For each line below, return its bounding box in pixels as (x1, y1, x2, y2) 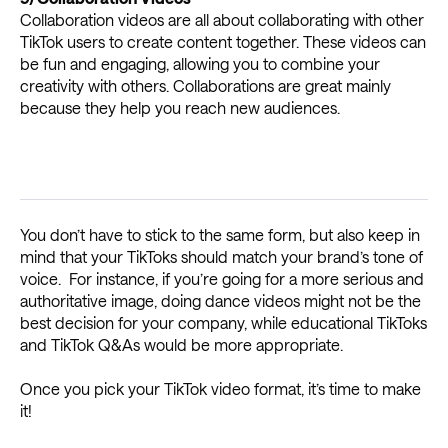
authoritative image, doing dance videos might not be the (20, 290, 421, 310)
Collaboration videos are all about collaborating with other (20, 9, 424, 29)
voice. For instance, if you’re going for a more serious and (20, 268, 424, 288)
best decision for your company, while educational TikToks (20, 312, 427, 332)
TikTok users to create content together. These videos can (20, 31, 426, 51)
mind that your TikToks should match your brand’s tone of (20, 246, 423, 266)
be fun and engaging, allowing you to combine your (20, 53, 380, 73)
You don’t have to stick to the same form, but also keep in (20, 224, 420, 244)
